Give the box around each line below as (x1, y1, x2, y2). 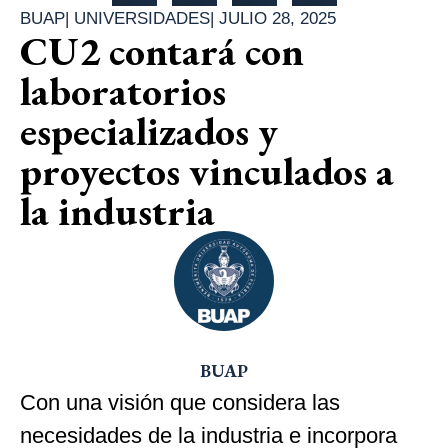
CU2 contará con (20, 24, 304, 77)
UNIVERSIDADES (74, 8, 210, 28)
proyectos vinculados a (20, 144, 394, 197)
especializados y (20, 104, 278, 157)
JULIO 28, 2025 (219, 8, 336, 28)
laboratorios (20, 64, 226, 117)
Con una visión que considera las (20, 389, 340, 415)
